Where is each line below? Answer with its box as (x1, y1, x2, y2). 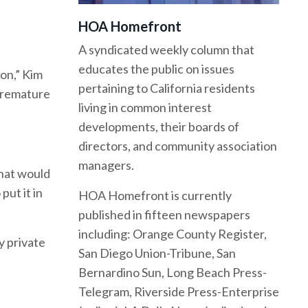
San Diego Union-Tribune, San (78, 245, 236, 261)
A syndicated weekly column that (78, 42, 254, 58)
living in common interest (78, 100, 212, 115)
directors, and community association (78, 138, 277, 154)
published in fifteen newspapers (78, 207, 250, 223)
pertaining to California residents (78, 80, 255, 96)
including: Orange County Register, (78, 226, 267, 242)
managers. (78, 157, 136, 173)
